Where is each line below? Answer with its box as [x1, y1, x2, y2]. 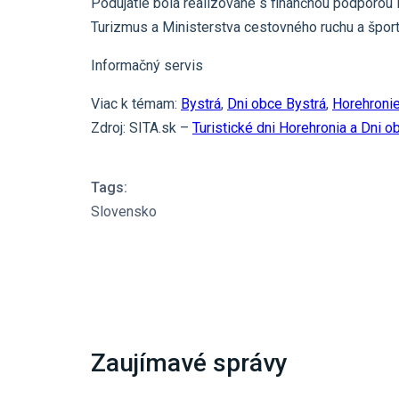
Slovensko [91, 203, 157, 221]
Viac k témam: [91, 95, 181, 113]
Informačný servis [91, 57, 203, 75]
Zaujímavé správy [91, 348, 288, 379]
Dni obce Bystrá [227, 95, 326, 113]
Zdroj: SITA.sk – [91, 119, 192, 137]
